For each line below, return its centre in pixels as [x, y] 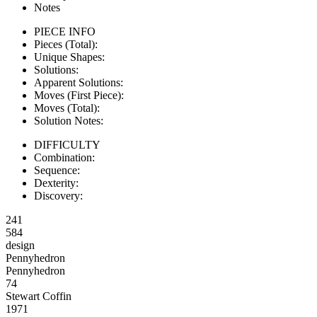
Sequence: [57, 170]
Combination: [64, 157]
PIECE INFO [65, 31]
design [20, 245]
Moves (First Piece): [79, 95]
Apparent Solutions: [79, 82]
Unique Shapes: [69, 57]
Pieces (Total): [66, 44]
